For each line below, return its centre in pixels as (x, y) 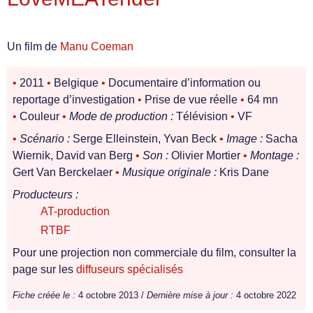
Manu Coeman (97, 46)
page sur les (44, 269)
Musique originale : (169, 172)
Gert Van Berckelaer (64, 172)
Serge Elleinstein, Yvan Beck (145, 139)
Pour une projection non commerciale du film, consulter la (154, 253)
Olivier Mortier (206, 155)
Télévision (202, 116)
